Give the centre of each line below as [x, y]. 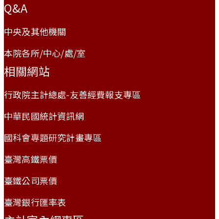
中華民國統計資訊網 [44, 116]
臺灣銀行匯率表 [35, 202]
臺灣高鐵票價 [31, 159]
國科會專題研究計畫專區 [53, 138]
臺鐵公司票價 [31, 181]
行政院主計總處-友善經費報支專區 [73, 95]
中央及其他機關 [35, 32]
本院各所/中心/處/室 [45, 53]
